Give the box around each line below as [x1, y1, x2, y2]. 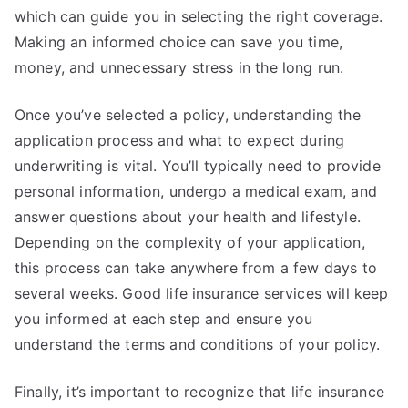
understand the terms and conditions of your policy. [15, 335, 381, 353]
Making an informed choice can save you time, [15, 33, 343, 51]
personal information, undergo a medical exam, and [15, 182, 377, 200]
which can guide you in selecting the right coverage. [15, 7, 383, 25]
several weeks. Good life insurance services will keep [15, 284, 389, 302]
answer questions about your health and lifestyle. [15, 208, 361, 226]
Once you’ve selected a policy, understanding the [15, 106, 361, 124]
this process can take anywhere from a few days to [15, 259, 377, 277]
